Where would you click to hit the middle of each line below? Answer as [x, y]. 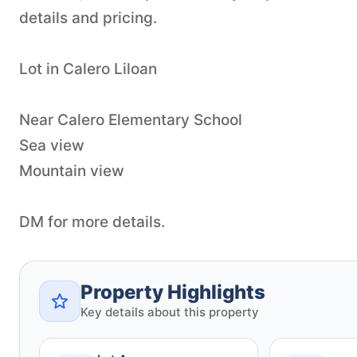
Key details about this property [170, 312]
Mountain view [72, 171]
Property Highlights [173, 292]
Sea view [52, 145]
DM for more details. [92, 222]
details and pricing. [88, 18]
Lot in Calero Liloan [88, 69]
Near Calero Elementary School [131, 120]
